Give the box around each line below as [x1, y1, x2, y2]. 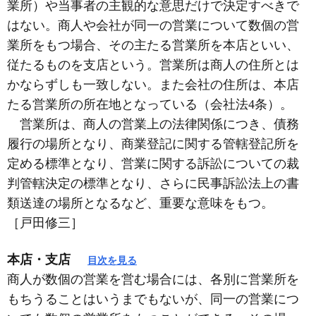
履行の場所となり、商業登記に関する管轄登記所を [7, 136, 299, 151]
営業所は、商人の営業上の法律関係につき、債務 [7, 116, 299, 131]
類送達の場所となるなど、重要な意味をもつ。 [7, 195, 274, 210]
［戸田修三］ [7, 215, 83, 230]
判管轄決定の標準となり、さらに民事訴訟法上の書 [7, 176, 299, 190]
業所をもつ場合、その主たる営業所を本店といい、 [7, 37, 299, 52]
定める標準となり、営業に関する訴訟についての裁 [7, 156, 299, 171]
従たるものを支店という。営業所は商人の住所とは [7, 57, 299, 72]
